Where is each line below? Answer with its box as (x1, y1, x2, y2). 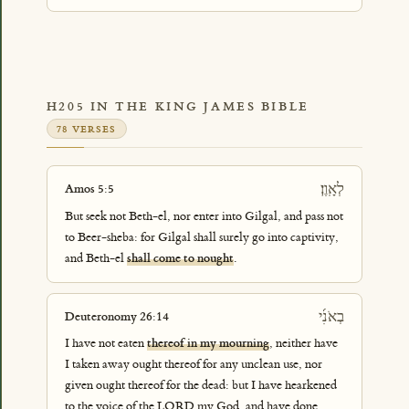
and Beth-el (64, 249, 127, 266)
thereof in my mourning (146, 335, 269, 351)
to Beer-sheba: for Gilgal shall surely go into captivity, (64, 228, 339, 245)
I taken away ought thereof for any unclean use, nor (64, 356, 322, 372)
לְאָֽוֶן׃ (320, 180, 345, 198)
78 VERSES (57, 122, 117, 135)
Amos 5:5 (64, 181, 114, 197)
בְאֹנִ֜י (319, 307, 345, 325)
